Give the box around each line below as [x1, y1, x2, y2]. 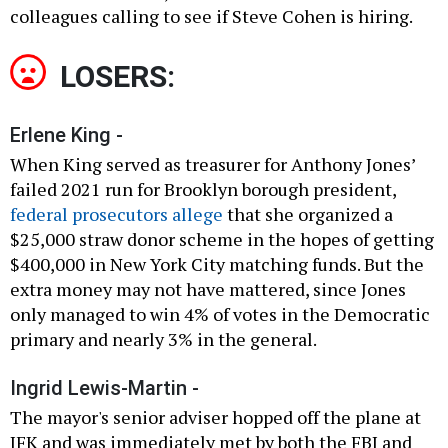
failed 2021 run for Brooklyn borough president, [10, 177, 396, 202]
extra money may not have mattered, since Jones [10, 277, 406, 302]
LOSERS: [60, 59, 175, 95]
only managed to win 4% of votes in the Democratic [10, 302, 430, 327]
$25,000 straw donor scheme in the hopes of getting [10, 227, 434, 252]
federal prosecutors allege [10, 202, 223, 227]
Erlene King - [10, 123, 123, 148]
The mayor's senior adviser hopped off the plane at [10, 405, 421, 430]
